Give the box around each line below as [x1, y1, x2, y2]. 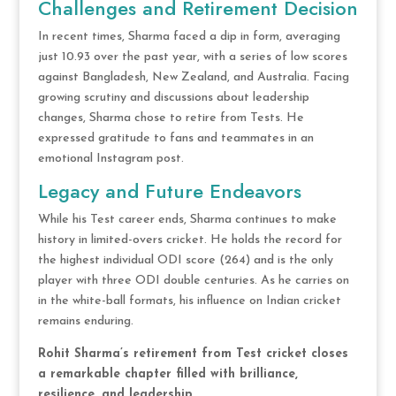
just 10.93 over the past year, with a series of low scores [37, 49, 347, 64]
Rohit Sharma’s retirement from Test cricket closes [37, 346, 348, 361]
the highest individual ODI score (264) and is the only [37, 253, 333, 267]
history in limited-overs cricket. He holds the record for [37, 232, 342, 247]
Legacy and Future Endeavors [37, 176, 301, 205]
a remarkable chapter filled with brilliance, [37, 367, 298, 381]
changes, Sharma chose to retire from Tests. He [37, 110, 304, 125]
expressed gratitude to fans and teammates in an [37, 131, 314, 145]
